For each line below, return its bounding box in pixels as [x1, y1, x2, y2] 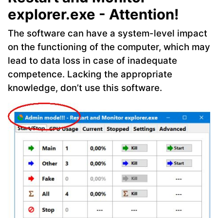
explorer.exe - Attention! [8, 6, 179, 23]
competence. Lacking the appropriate [8, 69, 172, 80]
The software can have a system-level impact [8, 28, 207, 39]
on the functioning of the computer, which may [8, 41, 210, 53]
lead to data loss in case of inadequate [8, 55, 177, 67]
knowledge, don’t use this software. [8, 82, 162, 94]
